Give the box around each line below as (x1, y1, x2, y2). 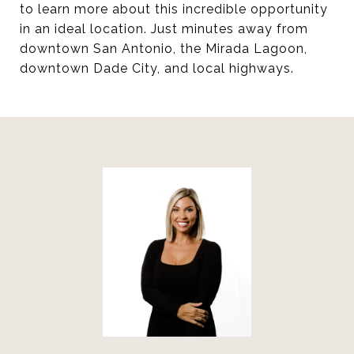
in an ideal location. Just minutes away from (20, 21, 308, 36)
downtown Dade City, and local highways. (20, 61, 294, 76)
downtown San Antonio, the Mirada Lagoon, (20, 41, 307, 56)
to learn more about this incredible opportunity (20, 2, 328, 17)
